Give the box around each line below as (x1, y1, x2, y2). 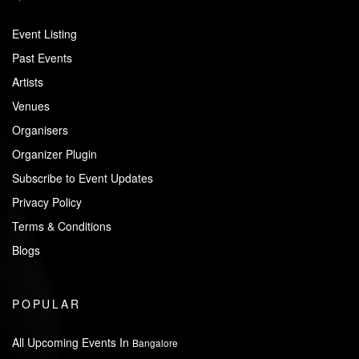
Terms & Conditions (12, 218, 111, 235)
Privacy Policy (12, 194, 82, 211)
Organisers (12, 122, 68, 139)
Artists (12, 74, 43, 91)
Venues (12, 98, 50, 115)
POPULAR (12, 296, 81, 313)
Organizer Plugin (12, 146, 97, 163)
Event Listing (12, 26, 77, 42)
